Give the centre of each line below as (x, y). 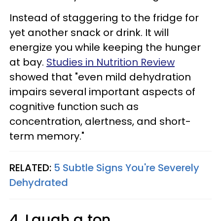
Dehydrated (39, 183)
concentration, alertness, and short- (100, 122)
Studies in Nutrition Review (110, 62)
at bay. (28, 62)
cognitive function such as (74, 107)
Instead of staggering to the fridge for (104, 18)
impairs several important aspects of (102, 92)
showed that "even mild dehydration (100, 77)
